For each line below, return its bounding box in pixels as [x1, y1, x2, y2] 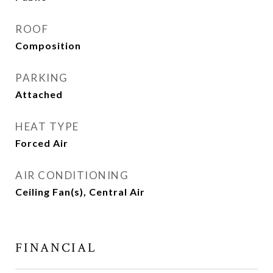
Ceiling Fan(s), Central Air [15, 186, 145, 198]
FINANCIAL [15, 239, 97, 257]
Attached [15, 88, 63, 101]
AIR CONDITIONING [15, 169, 129, 182]
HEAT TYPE [15, 120, 79, 133]
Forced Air [15, 137, 68, 149]
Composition [15, 40, 81, 52]
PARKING [15, 71, 68, 85]
